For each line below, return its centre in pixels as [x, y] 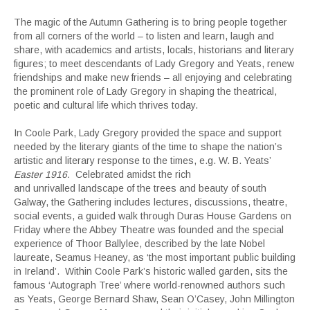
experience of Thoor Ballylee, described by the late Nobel [139, 244]
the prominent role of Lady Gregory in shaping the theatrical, [145, 92]
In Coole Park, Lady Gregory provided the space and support [148, 133]
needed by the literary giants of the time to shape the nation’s [148, 147]
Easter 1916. [42, 175]
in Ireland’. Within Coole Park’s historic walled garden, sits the [151, 272]
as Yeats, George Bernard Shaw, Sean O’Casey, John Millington [154, 299]
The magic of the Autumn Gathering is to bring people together [151, 22]
